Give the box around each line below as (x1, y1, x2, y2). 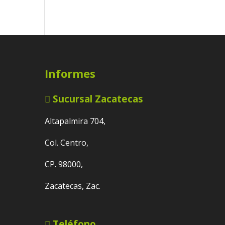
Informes (45, 65, 96, 81)
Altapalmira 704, (45, 116, 106, 127)
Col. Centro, (45, 137, 89, 149)
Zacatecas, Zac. (45, 180, 101, 192)
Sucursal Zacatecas (50, 92, 144, 105)
